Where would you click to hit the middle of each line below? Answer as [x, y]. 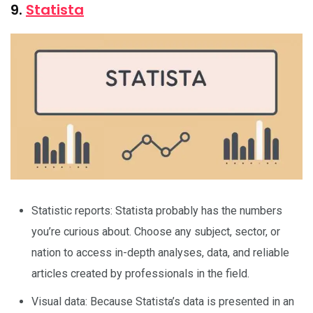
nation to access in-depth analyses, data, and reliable [160, 252]
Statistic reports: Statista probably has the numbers [157, 210]
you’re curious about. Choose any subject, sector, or [156, 231]
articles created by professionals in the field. [140, 273]
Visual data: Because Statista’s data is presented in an [163, 301]
